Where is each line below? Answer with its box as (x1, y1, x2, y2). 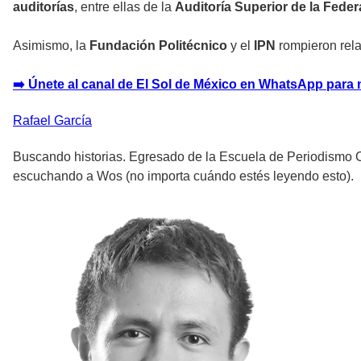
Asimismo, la (13, 39, 89, 53)
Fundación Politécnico (89, 39, 230, 53)
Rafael (13, 114, 51, 128)
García (54, 114, 92, 128)
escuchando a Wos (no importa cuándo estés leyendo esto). (13, 169, 354, 184)
